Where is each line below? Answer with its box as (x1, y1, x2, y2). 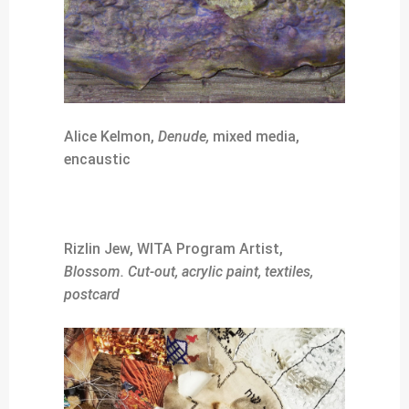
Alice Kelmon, (64, 128, 158, 146)
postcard (64, 286, 120, 304)
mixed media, (209, 128, 299, 146)
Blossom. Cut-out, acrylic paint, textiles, (64, 263, 313, 281)
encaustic (64, 151, 131, 169)
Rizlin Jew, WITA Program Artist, (64, 240, 283, 258)
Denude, (158, 128, 209, 146)
